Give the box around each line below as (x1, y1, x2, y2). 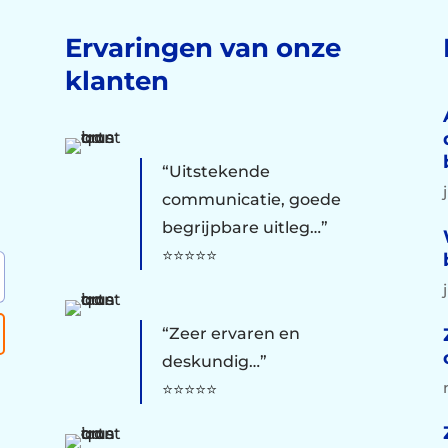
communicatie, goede (161, 189, 341, 209)
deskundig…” (161, 351, 267, 371)
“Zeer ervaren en (161, 323, 300, 343)
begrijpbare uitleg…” (161, 217, 328, 237)
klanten (64, 65, 169, 98)
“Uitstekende (161, 161, 270, 181)
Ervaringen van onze (64, 32, 341, 65)
